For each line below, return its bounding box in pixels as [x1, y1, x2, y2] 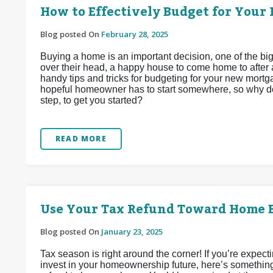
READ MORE [55, 133, 107, 144]
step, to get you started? [40, 95, 143, 105]
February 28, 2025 [101, 29, 168, 40]
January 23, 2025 [101, 226, 163, 237]
